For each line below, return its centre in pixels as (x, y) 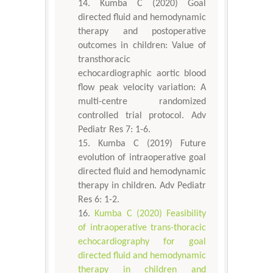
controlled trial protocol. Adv (142, 116)
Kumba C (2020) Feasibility (150, 214)
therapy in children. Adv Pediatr (142, 186)
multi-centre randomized (142, 102)
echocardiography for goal (142, 242)
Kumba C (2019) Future (152, 144)
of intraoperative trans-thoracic (142, 228)
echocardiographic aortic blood (142, 74)
